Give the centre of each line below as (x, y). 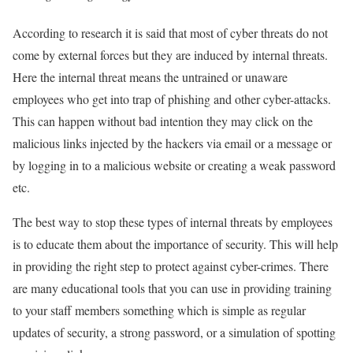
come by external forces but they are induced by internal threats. (170, 55)
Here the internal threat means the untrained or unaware (150, 77)
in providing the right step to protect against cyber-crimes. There (171, 266)
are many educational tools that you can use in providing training (172, 288)
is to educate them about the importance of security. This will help (175, 244)
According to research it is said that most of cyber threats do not (170, 33)
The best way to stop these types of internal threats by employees (173, 222)
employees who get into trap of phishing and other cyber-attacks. (172, 99)
